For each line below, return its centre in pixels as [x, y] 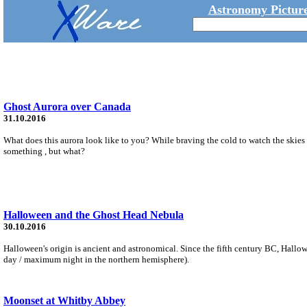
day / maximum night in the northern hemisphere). [96, 259]
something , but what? [44, 151]
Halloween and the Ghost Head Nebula [94, 214]
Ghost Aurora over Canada [67, 106]
